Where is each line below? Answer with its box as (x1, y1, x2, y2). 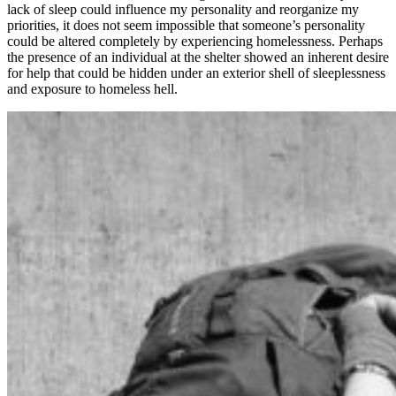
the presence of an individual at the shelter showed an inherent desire (7, 49, 389, 65)
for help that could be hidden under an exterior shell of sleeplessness (7, 65, 385, 80)
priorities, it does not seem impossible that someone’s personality (7, 17, 365, 33)
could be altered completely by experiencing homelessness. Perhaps (7, 33, 383, 49)
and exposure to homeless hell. (7, 80, 178, 96)
